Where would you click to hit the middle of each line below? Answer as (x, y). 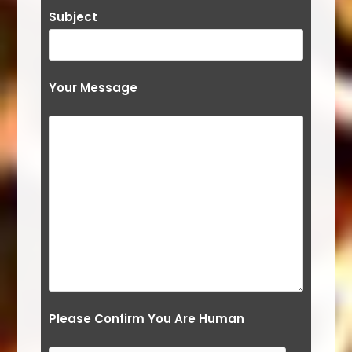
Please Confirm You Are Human (147, 319)
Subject (73, 17)
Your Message (93, 88)
